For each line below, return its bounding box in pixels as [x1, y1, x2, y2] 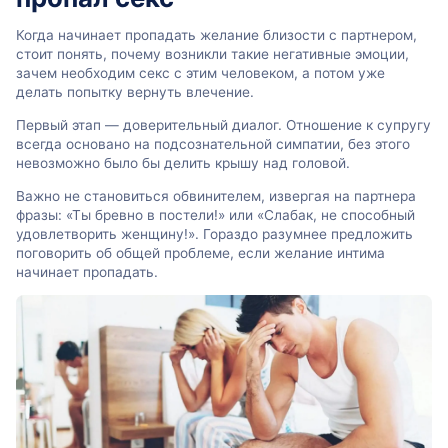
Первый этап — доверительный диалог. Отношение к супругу [16, 117, 431, 134]
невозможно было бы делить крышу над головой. [16, 155, 350, 172]
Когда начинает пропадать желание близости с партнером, [16, 27, 417, 44]
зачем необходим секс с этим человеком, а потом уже [16, 65, 385, 82]
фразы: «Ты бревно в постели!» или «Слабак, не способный [16, 206, 415, 223]
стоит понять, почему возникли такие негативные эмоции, [16, 46, 409, 63]
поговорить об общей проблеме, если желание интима [16, 244, 385, 261]
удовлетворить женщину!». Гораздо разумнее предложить [16, 225, 413, 242]
